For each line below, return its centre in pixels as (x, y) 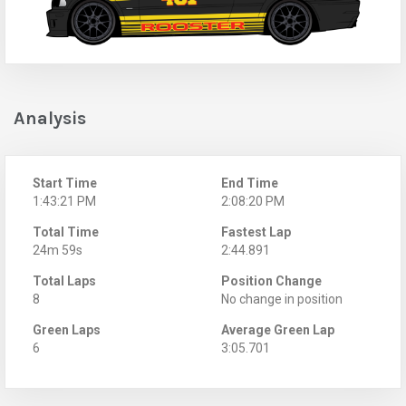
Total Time (66, 232)
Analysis (50, 118)
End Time (250, 183)
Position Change (271, 280)
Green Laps (67, 329)
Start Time (65, 183)
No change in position (282, 299)
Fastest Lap (256, 232)
